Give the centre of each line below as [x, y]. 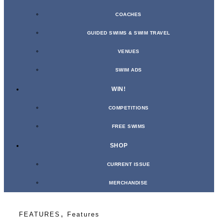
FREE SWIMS [128, 127]
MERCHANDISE [128, 183]
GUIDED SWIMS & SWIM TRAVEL [128, 33]
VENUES [128, 52]
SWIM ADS [128, 70]
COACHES [128, 15]
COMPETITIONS [128, 108]
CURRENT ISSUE [128, 164]
